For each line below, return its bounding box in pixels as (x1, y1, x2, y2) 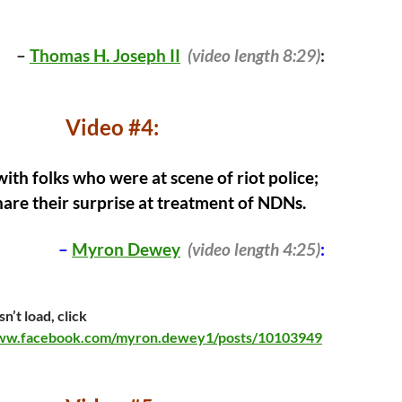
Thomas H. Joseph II (30, 46, 180, 66)
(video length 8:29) (184, 46, 320, 66)
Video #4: (66, 114, 159, 140)
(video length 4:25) (188, 240, 320, 259)
